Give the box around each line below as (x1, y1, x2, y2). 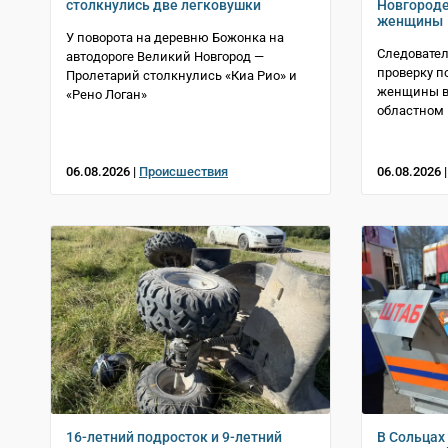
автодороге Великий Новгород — (66, 48, 264, 64)
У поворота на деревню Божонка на (66, 29, 284, 45)
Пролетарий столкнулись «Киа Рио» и (66, 67, 297, 83)
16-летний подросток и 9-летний (66, 428, 282, 445)
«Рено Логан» (66, 86, 147, 102)
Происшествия (139, 163, 228, 179)
